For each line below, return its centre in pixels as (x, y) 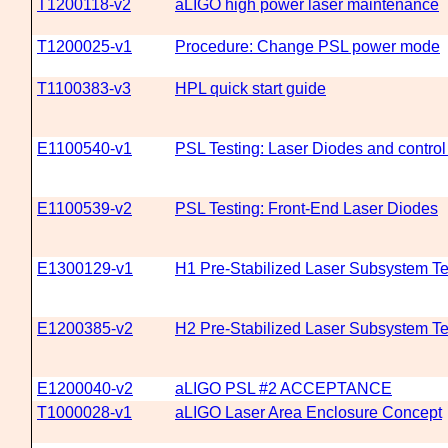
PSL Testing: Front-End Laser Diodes (306, 208)
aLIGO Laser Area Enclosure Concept (308, 412)
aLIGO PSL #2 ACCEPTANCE (283, 388)
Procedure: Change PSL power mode (307, 46)
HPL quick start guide (250, 88)
